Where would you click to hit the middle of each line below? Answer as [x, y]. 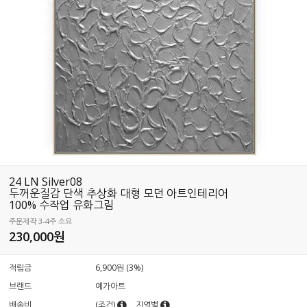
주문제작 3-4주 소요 [41, 221]
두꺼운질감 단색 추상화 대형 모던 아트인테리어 [119, 193]
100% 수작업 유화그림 [62, 205]
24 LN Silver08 [46, 181]
